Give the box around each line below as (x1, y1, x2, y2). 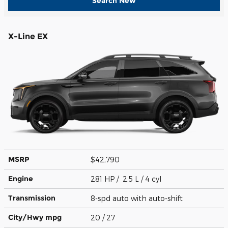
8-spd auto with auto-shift (91, 193, 185, 203)
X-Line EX (8, 31, 48, 41)
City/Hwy (8, 212, 45, 222)
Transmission (8, 193, 55, 203)
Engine (8, 174, 33, 183)
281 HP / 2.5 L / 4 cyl (91, 174, 163, 183)
